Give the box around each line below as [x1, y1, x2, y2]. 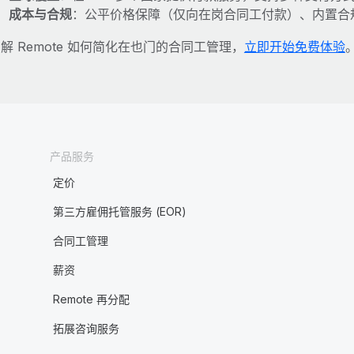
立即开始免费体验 [243, 39, 345, 55]
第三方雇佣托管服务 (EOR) [52, 205, 186, 218]
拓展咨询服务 [52, 322, 119, 335]
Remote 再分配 [52, 292, 130, 306]
